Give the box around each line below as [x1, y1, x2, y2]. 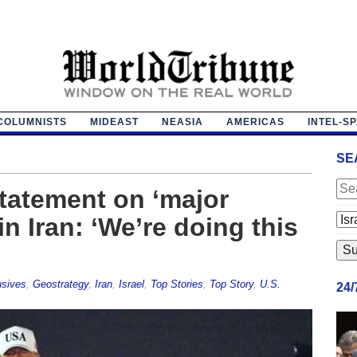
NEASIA [161, 116, 203, 127]
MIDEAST [89, 116, 139, 127]
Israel [118, 277, 144, 290]
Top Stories [150, 277, 203, 290]
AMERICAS [226, 116, 284, 127]
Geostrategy [32, 277, 88, 290]
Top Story [209, 277, 253, 290]
